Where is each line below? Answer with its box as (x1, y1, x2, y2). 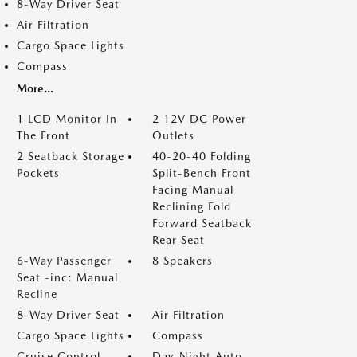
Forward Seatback (152, 217, 252, 229)
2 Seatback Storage (17, 150, 124, 163)
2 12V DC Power (152, 112, 246, 125)
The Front (17, 129, 70, 142)
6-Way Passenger (17, 254, 112, 267)
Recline (17, 288, 57, 300)
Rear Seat (152, 233, 205, 246)
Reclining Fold (152, 200, 231, 213)
